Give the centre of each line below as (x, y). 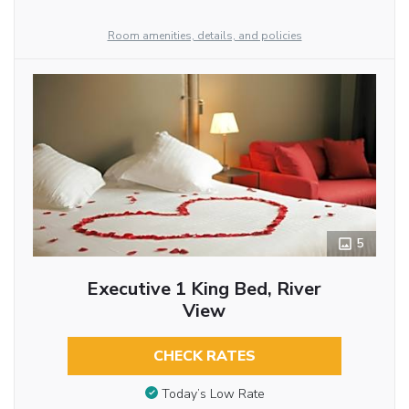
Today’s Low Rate (213, 393)
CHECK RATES (204, 357)
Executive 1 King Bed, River (204, 289)
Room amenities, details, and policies (204, 36)
